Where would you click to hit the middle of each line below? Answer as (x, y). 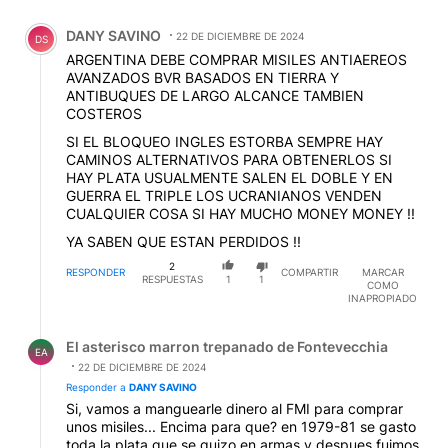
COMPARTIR (309, 272)
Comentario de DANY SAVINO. (131, 20)
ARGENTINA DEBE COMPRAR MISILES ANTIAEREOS (236, 59)
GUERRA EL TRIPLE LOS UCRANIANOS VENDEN (224, 195)
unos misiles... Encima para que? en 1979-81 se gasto (241, 427)
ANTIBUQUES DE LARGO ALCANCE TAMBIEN (215, 95)
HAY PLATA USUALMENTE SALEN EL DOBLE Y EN (229, 177)
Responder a (97, 387)
